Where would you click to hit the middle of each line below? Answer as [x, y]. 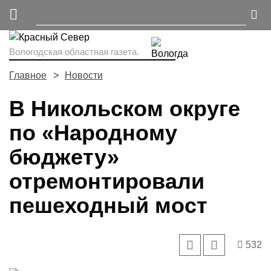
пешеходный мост [108, 205]
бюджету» [64, 157]
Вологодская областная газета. [74, 52]
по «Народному [93, 133]
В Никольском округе [125, 109]
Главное [28, 75]
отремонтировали [107, 181]
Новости [84, 75]
